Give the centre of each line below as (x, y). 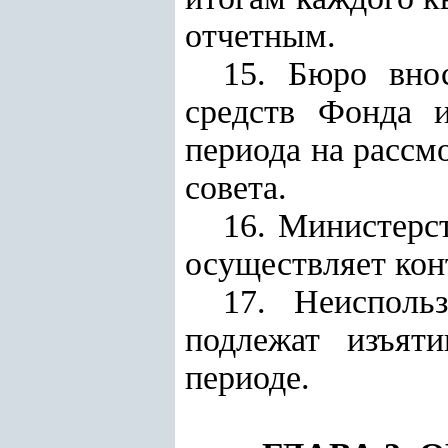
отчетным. (260, 35)
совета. (236, 187)
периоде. (247, 377)
